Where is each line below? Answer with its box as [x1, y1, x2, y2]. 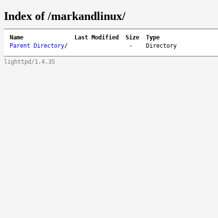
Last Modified [74, 34, 119, 41]
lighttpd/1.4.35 [4, 58, 55, 65]
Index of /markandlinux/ [4, 9, 126, 22]
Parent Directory [10, 42, 64, 49]
